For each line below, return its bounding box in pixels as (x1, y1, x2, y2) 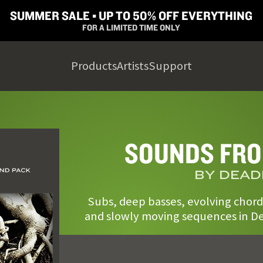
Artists (117, 58, 149, 74)
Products (71, 58, 117, 74)
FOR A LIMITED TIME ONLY (82, 22, 181, 33)
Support (149, 58, 192, 74)
